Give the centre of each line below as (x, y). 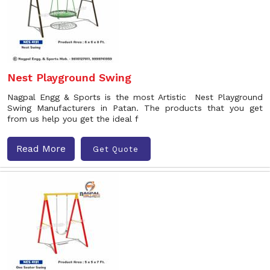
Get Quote (116, 149)
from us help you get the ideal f (73, 119)
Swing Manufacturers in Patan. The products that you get (135, 108)
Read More (41, 149)
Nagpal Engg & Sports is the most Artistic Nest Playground (135, 97)
